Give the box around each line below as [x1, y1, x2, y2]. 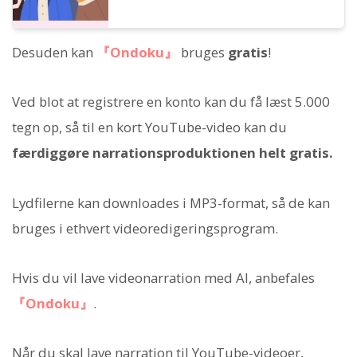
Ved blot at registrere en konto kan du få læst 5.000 [12, 92, 330, 112]
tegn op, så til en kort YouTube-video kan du [12, 118, 287, 137]
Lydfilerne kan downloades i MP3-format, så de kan [12, 193, 330, 212]
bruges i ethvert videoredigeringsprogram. [12, 218, 278, 237]
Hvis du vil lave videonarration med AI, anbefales [12, 268, 315, 287]
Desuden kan [12, 43, 96, 62]
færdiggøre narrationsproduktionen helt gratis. [12, 143, 333, 163]
